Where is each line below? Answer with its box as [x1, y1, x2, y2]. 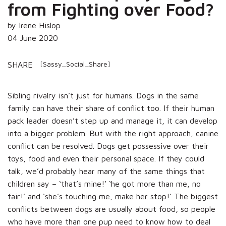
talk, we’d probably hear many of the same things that [8, 166, 205, 176]
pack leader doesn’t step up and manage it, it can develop [8, 116, 217, 125]
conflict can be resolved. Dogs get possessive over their [8, 141, 209, 150]
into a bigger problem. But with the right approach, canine [8, 128, 218, 138]
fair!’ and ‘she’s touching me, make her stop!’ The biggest [8, 191, 218, 201]
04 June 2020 [8, 33, 58, 42]
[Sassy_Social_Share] [38, 59, 110, 68]
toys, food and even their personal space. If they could [8, 153, 204, 163]
